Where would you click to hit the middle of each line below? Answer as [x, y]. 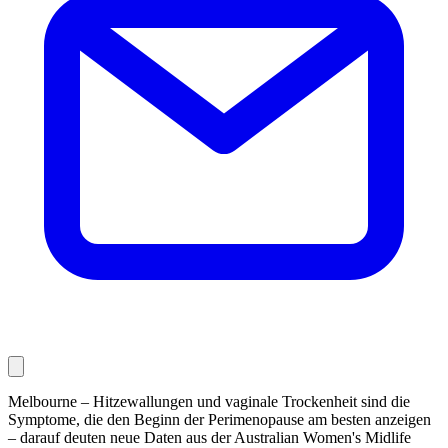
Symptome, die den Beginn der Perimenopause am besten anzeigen [219, 419]
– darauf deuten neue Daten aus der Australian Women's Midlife [209, 437]
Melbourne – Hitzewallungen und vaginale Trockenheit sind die [209, 401]
